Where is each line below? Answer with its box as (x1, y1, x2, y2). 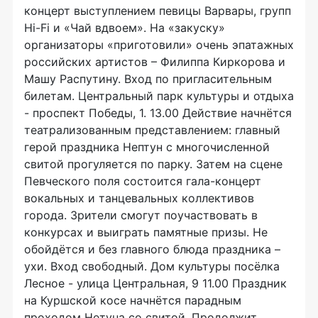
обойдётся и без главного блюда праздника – (24, 242, 280, 256)
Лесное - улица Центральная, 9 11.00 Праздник (24, 276, 287, 290)
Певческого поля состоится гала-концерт (24, 174, 261, 188)
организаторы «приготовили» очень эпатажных (24, 38, 294, 52)
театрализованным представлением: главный (24, 123, 280, 137)
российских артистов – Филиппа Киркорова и (24, 55, 285, 69)
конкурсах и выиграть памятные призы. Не (24, 225, 268, 239)
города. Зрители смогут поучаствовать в (24, 208, 258, 222)
